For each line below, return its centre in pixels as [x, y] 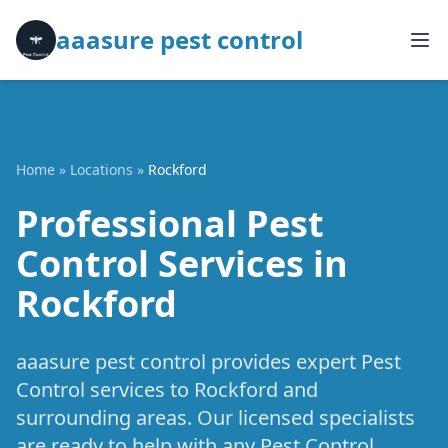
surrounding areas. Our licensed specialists [215, 417]
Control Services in [182, 263]
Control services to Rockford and [167, 389]
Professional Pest [170, 223]
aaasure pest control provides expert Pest [208, 361]
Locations [101, 169]
